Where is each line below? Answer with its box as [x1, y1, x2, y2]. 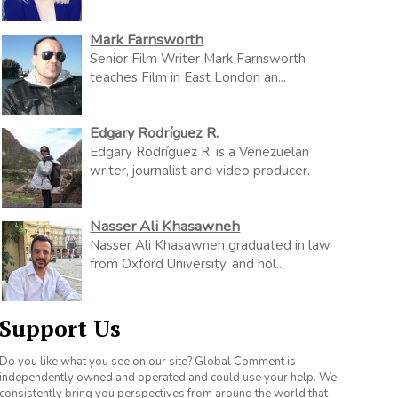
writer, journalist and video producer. [90, 162, 311, 179]
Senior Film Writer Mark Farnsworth [90, 50, 306, 68]
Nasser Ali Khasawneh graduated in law [90, 236, 331, 254]
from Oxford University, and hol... [90, 255, 285, 273]
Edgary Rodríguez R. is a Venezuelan [90, 143, 310, 161]
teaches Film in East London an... [90, 68, 287, 86]
